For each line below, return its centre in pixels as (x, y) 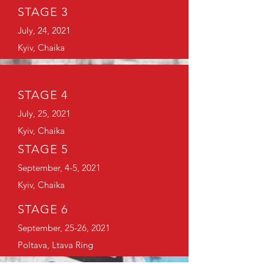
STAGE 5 (43, 149)
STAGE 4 (43, 95)
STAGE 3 (43, 12)
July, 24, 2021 (44, 30)
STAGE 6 (43, 209)
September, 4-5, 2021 (59, 168)
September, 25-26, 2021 (64, 228)
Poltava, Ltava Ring (55, 245)
